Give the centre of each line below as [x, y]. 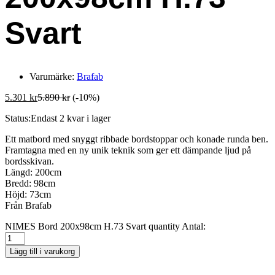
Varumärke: [53, 76]
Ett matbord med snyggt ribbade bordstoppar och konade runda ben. [137, 139]
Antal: [194, 226]
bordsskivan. [29, 161]
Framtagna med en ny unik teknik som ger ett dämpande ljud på [128, 150]
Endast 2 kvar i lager [71, 118]
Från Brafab [28, 205]
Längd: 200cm [33, 172]
